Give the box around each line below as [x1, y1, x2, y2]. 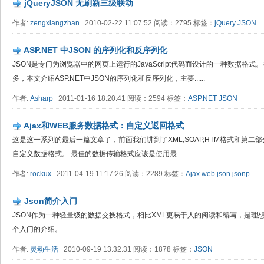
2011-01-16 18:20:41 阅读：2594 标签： [53, 94, 188, 103]
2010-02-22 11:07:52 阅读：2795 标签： [80, 19, 214, 27]
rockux [30, 170, 51, 178]
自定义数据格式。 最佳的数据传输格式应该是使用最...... [12, 150, 187, 158]
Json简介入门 [24, 196, 77, 206]
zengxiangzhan [30, 19, 80, 27]
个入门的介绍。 [12, 225, 62, 233]
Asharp [30, 94, 53, 103]
